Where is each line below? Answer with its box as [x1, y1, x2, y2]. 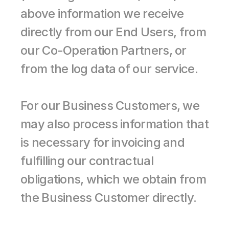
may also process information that [20, 117, 209, 131]
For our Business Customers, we [20, 98, 199, 113]
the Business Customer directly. [20, 190, 197, 205]
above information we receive [20, 6, 184, 21]
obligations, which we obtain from [20, 172, 206, 187]
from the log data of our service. [20, 61, 198, 76]
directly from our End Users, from [20, 25, 206, 39]
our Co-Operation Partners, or [20, 43, 187, 58]
